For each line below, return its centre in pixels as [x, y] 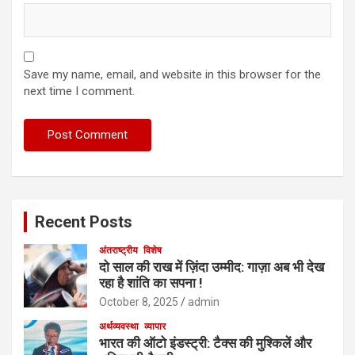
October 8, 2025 [139, 302]
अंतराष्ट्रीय [118, 251]
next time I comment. [79, 92]
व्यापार [155, 327]
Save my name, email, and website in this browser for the [172, 75]
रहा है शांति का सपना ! [151, 283]
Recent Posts [84, 222]
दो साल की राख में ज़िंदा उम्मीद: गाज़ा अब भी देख [212, 267]
